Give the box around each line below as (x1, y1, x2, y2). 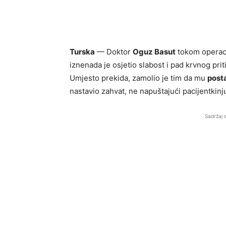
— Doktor (95, 47, 133, 56)
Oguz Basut (133, 47, 176, 56)
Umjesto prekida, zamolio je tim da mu (70, 73, 207, 83)
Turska (70, 47, 95, 56)
